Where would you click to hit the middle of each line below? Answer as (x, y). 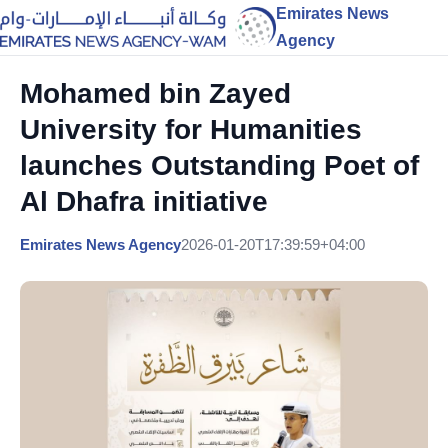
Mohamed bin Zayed (155, 93)
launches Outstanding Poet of (219, 165)
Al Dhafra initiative (144, 201)
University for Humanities (191, 129)
